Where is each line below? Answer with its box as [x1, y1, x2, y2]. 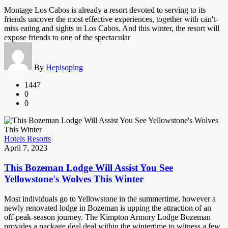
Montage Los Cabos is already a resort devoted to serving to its [4, 6, 206, 15]
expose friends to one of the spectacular [4, 33, 130, 42]
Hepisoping [46, 63, 83, 72]
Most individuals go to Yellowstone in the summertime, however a [4, 194, 216, 203]
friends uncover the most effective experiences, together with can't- [4, 15, 218, 24]
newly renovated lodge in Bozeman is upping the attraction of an [4, 203, 211, 212]
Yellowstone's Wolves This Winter [4, 174, 144, 185]
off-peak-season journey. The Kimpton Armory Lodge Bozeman [4, 212, 211, 221]
